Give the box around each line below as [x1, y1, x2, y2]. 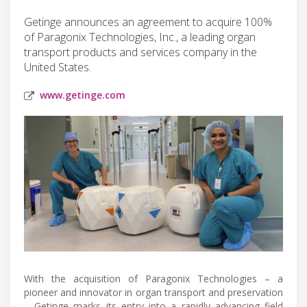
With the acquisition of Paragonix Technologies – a [24, 271, 283, 285]
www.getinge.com [40, 88, 125, 101]
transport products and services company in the [24, 44, 257, 60]
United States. [24, 59, 91, 75]
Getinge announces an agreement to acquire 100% [24, 14, 272, 29]
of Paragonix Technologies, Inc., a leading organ [24, 29, 256, 45]
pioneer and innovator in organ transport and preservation [24, 285, 283, 299]
